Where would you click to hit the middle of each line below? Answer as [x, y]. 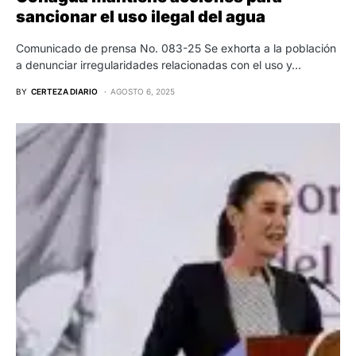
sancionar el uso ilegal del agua [141, 17]
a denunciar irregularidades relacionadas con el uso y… [159, 65]
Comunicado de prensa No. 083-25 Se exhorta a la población [176, 48]
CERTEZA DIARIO [64, 92]
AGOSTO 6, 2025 [143, 92]
